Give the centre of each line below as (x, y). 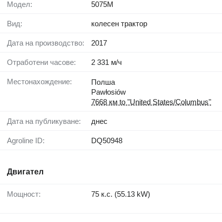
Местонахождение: (43, 82)
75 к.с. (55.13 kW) (121, 194)
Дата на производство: (48, 43)
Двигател (25, 172)
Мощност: (27, 194)
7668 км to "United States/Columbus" (151, 102)
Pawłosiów (109, 92)
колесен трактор (119, 24)
